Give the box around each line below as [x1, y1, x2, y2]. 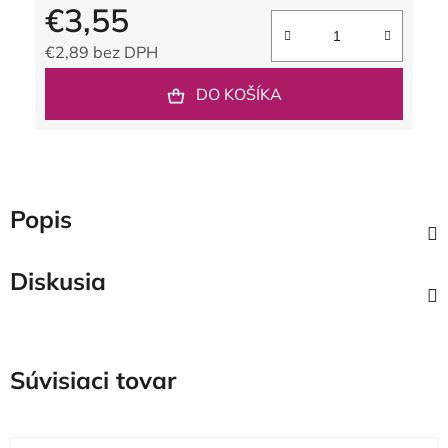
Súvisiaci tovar [10, 365, 176, 395]
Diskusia [10, 266, 106, 296]
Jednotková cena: [44, 73, 172, 93]
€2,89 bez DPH [45, 42, 158, 62]
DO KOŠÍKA [196, 84, 282, 104]
